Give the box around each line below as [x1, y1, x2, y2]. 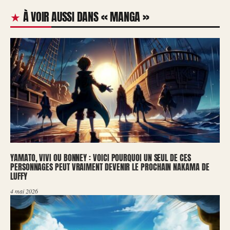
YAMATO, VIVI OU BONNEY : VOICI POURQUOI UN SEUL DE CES [10, 151, 191, 164]
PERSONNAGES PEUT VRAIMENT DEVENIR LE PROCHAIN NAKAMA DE [10, 161, 209, 174]
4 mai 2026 [10, 187, 38, 196]
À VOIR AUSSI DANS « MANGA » [23, 8, 149, 26]
